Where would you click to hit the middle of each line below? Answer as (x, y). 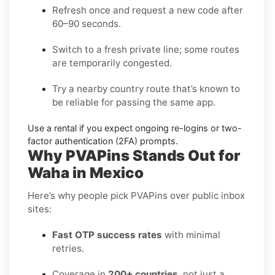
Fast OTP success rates (107, 234)
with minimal (191, 234)
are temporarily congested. (112, 63)
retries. (68, 248)
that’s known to (205, 88)
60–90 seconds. (87, 23)
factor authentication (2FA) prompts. (103, 141)
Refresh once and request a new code (136, 10)
